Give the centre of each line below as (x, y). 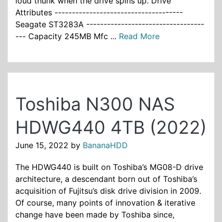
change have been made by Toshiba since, (95, 214)
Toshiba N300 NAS (95, 104)
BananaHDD (105, 145)
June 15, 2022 (42, 145)
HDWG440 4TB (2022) (111, 128)
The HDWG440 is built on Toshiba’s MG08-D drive (109, 167)
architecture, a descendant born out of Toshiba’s (106, 179)
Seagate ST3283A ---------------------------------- (110, 25)
